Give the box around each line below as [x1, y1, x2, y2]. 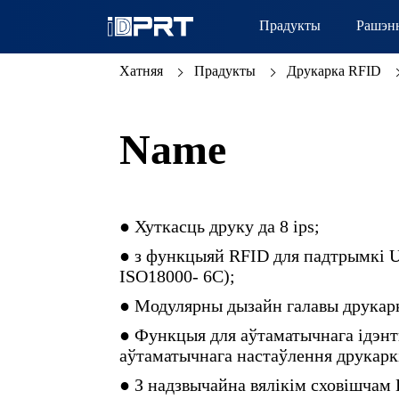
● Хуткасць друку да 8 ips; [119, 216, 321, 236]
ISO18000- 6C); [119, 266, 236, 286]
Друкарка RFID [287, 63, 382, 78]
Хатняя [119, 63, 164, 78]
